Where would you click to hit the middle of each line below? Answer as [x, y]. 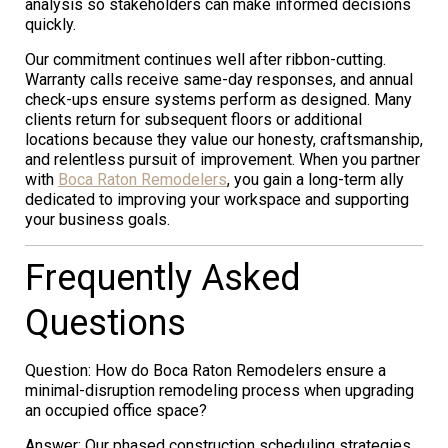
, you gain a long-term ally [315, 179]
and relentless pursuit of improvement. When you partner [222, 159]
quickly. [50, 24]
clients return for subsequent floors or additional [193, 119]
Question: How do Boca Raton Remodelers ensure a [205, 370]
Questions [105, 322]
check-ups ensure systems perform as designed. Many [218, 99]
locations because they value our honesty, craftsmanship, [224, 139]
